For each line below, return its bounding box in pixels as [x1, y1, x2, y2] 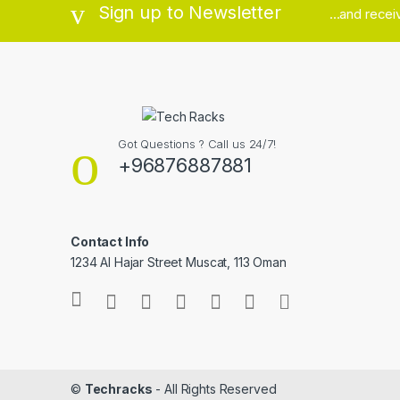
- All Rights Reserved [152, 381, 277, 397]
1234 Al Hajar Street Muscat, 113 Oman [71, 254, 287, 270]
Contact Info [71, 233, 150, 249]
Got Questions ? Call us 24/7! [117, 136, 276, 151]
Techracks [84, 381, 153, 397]
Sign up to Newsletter [97, 2, 281, 23]
